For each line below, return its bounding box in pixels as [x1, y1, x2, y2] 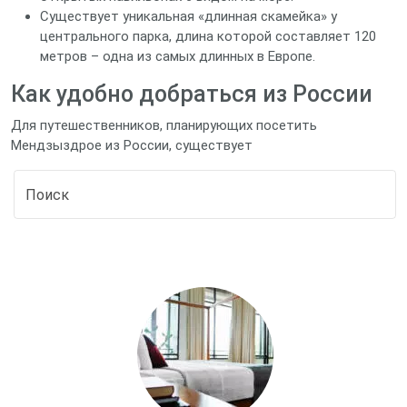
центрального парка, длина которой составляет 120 [40, 28, 376, 45]
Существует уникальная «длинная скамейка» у [40, 8, 337, 25]
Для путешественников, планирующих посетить [11, 117, 317, 134]
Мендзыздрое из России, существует [11, 137, 253, 154]
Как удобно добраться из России [11, 81, 372, 107]
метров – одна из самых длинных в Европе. [40, 48, 315, 65]
